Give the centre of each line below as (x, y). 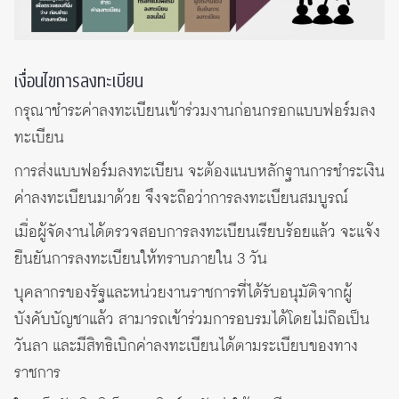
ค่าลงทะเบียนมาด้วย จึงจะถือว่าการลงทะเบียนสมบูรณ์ (182, 199)
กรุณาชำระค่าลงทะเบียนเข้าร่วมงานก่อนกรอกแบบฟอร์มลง (195, 112)
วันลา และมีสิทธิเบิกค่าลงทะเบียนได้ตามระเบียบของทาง (186, 347)
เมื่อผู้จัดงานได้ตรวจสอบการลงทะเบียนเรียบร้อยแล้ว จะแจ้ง (197, 233)
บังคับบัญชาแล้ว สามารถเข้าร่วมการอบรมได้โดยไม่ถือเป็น (192, 320)
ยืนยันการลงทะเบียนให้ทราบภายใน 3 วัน (141, 260)
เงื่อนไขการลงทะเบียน (79, 82)
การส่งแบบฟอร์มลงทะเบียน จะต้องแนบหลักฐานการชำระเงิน (199, 172)
